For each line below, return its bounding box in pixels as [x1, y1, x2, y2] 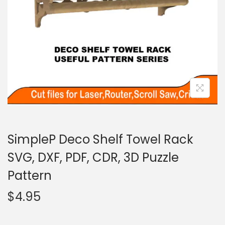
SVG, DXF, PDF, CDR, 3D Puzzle [8, 149, 179, 166]
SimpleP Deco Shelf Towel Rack [8, 131, 193, 148]
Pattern [8, 167, 52, 184]
